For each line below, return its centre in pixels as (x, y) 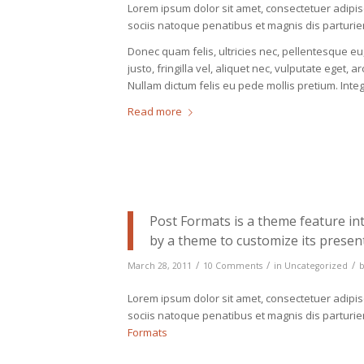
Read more (155, 111)
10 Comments (233, 266)
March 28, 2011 (160, 266)
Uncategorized (316, 266)
